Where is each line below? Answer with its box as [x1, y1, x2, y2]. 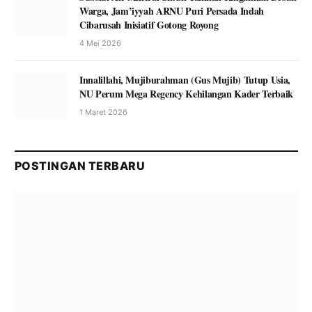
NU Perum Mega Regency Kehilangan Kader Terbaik [79, 86, 293, 102]
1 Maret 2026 [79, 107, 127, 118]
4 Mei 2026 [79, 38, 121, 49]
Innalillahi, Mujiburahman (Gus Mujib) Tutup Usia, [79, 72, 290, 88]
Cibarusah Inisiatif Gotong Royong [79, 17, 219, 33]
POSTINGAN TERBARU [15, 159, 146, 173]
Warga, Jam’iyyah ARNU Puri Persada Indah [79, 3, 264, 19]
